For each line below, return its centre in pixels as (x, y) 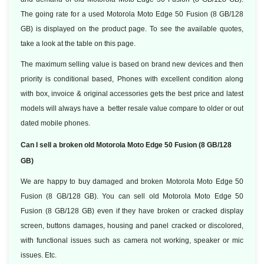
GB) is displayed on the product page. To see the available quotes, (132, 29)
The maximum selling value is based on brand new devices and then (132, 64)
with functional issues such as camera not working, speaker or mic (132, 240)
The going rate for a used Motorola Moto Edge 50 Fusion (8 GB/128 (132, 14)
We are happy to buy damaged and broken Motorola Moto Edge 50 (132, 181)
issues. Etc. (39, 255)
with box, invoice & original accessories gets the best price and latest (132, 94)
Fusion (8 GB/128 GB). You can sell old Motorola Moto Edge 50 (132, 196)
